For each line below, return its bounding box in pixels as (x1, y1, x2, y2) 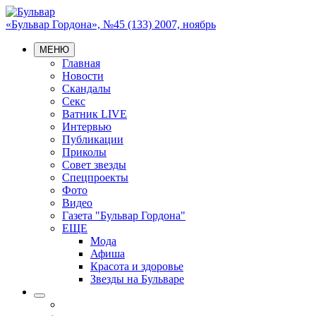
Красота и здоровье (90, 260, 183, 272)
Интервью (62, 121, 111, 133)
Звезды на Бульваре (90, 273, 184, 285)
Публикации (62, 133, 123, 145)
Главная (62, 57, 100, 69)
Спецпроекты (62, 171, 128, 183)
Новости (62, 70, 104, 82)
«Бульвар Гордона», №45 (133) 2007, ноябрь (6, 18, 216, 30)
